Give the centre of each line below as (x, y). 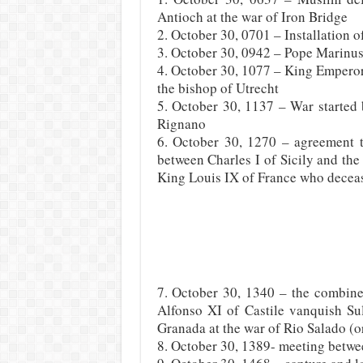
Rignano (181, 124)
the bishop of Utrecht (218, 88)
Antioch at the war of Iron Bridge (252, 17)
